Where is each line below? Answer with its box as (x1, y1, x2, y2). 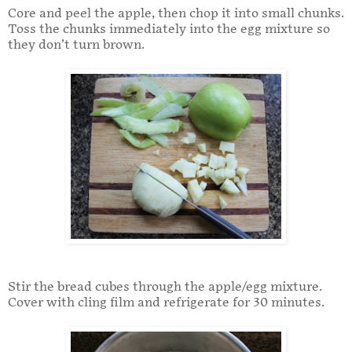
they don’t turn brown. (8, 38, 145, 53)
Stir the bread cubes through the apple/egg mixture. (8, 280, 322, 295)
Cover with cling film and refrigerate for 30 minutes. (8, 295, 324, 311)
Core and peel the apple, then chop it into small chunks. (8, 6, 344, 22)
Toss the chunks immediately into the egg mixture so (8, 22, 330, 38)
